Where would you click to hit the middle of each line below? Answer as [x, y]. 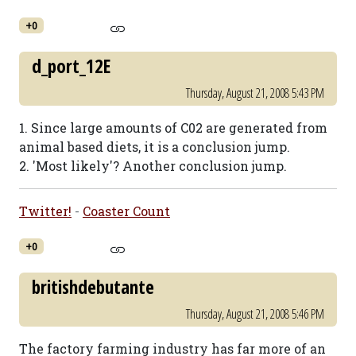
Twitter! [45, 211]
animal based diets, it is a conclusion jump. [155, 147]
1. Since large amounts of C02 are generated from [173, 128]
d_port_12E [71, 66]
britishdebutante [93, 287]
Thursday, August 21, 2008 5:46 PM [255, 314]
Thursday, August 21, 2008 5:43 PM [255, 93]
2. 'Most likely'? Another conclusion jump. [153, 166]
